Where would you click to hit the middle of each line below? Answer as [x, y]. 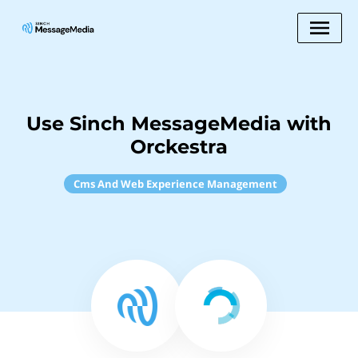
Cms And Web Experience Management [175, 184]
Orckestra [179, 147]
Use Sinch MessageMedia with [179, 123]
